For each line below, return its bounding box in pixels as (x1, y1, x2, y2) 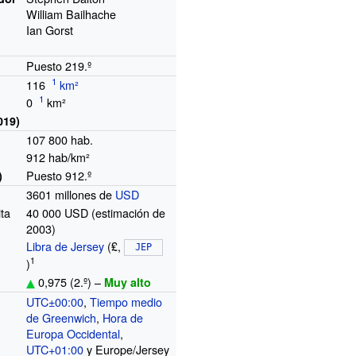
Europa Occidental (26, 324, 121, 342)
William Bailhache (26, 5, 117, 22)
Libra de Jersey (26, 237, 105, 254)
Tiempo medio (90, 292, 163, 310)
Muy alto (104, 273, 152, 290)
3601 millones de (26, 185, 116, 203)
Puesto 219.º (26, 56, 92, 74)
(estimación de (91, 203, 166, 221)
